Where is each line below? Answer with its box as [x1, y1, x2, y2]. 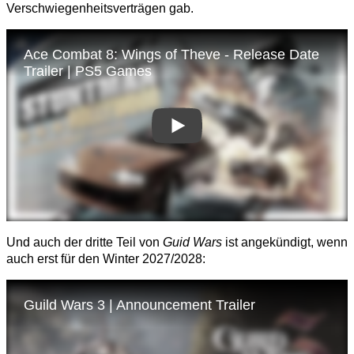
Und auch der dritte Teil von [6, 235, 163, 250]
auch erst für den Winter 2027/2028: [6, 252, 205, 266]
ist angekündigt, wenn [222, 235, 348, 250]
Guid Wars [163, 235, 222, 250]
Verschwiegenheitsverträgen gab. [6, 2, 194, 16]
